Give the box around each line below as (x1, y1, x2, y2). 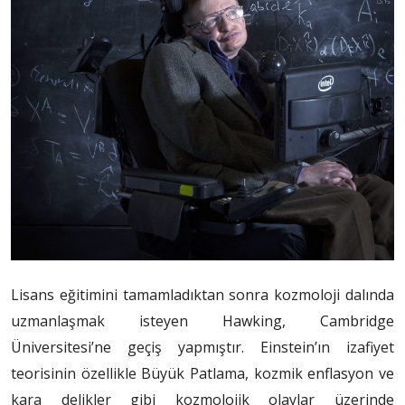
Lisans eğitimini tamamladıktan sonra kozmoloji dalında (11, 284, 394, 305)
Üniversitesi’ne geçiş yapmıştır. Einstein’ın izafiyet (11, 336, 394, 357)
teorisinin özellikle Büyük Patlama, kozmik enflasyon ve (11, 363, 394, 383)
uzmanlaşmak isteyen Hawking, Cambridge (11, 310, 394, 331)
